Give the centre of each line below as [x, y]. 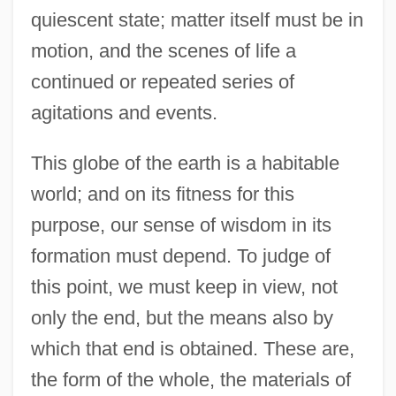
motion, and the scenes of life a [163, 51]
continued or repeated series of [162, 82]
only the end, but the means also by [182, 318]
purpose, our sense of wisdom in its [181, 225]
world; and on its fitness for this [162, 194]
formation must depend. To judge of [180, 256]
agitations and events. [124, 113]
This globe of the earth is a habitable [185, 164]
